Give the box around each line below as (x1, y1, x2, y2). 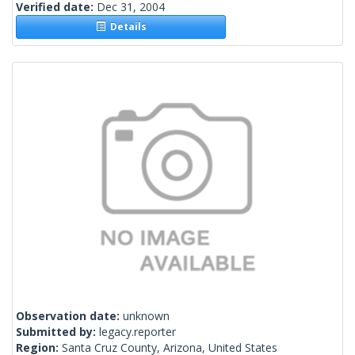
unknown (123, 308, 170, 324)
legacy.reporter (99, 324, 176, 340)
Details (105, 20, 147, 34)
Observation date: (16, 308, 123, 324)
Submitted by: (16, 324, 99, 340)
